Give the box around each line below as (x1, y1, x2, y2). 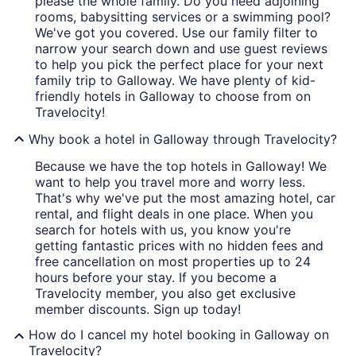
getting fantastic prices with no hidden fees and (35, 238, 323, 254)
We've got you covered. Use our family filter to (35, 25, 318, 41)
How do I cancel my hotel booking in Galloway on (29, 327, 329, 343)
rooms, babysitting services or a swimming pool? (35, 9, 331, 25)
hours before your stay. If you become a (35, 269, 277, 286)
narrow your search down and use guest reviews (35, 41, 327, 57)
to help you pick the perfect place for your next (35, 56, 323, 73)
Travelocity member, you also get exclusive (35, 285, 296, 302)
